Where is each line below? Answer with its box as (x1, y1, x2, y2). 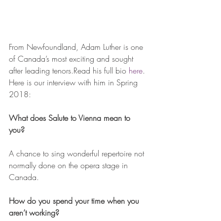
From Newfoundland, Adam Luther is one (9, 41, 146, 53)
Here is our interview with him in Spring (9, 77, 140, 88)
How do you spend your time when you (9, 195, 142, 207)
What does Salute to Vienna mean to (9, 112, 133, 124)
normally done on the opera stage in (9, 160, 130, 171)
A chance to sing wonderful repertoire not (9, 148, 147, 159)
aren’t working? (9, 207, 59, 219)
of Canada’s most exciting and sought (9, 53, 136, 65)
